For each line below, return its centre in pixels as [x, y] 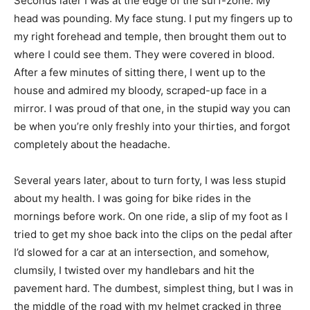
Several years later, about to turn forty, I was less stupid [150, 180]
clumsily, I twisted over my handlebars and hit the [134, 270]
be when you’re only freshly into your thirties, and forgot [152, 126]
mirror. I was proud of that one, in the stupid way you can [152, 108]
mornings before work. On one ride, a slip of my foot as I [151, 216]
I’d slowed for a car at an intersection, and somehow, [142, 252]
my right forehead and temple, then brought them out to [150, 36]
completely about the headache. [92, 144]
